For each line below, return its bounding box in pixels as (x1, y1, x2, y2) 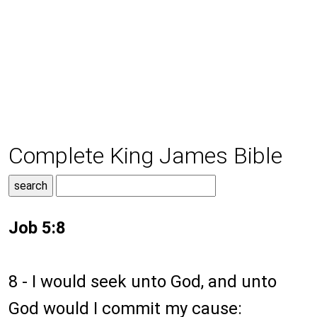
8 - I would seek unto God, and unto (8, 272, 277, 292)
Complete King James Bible (8, 142, 282, 170)
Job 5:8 (8, 218, 66, 238)
